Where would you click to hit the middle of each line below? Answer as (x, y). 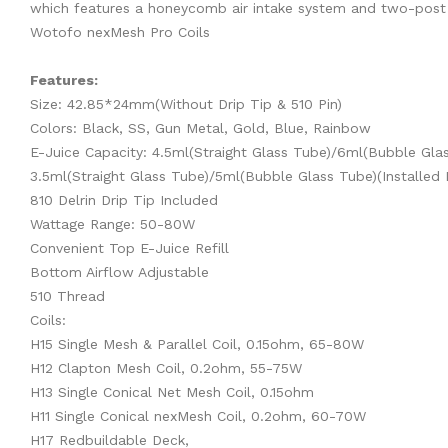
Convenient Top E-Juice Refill (129, 248)
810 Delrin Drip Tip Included (124, 200)
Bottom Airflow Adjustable (119, 272)
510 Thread (67, 296)
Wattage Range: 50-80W (112, 224)
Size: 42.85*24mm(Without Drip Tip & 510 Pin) (186, 104)
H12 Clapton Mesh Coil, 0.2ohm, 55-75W (166, 368)
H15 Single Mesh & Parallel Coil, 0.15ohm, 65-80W (197, 344)
